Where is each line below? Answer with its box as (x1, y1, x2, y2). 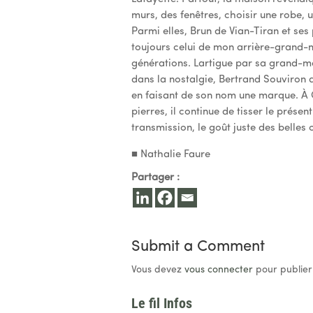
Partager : (131, 172, 180, 183)
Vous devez (131, 264, 185, 275)
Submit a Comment (131, 238, 265, 255)
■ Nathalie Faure (131, 149, 211, 160)
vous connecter (184, 264, 254, 275)
